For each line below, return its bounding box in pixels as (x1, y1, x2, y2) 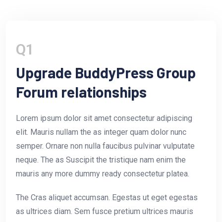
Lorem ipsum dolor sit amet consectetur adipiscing (16, 113, 192, 123)
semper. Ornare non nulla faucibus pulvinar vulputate (16, 141, 195, 151)
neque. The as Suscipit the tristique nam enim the (16, 155, 186, 165)
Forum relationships (16, 83, 147, 101)
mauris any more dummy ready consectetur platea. (16, 169, 189, 179)
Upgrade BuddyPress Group (16, 63, 196, 82)
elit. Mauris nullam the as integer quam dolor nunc (16, 127, 186, 137)
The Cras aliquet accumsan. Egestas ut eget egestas (16, 193, 198, 203)
